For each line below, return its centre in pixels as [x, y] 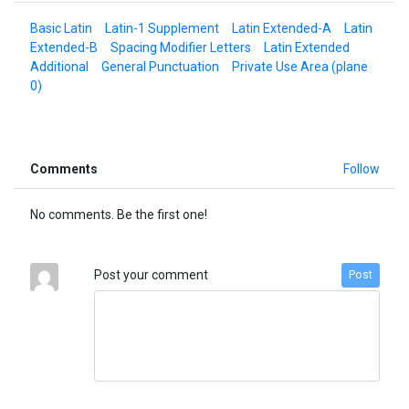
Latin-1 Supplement [162, 28]
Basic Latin [61, 28]
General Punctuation [160, 66]
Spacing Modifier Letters [180, 47]
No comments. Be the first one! [118, 214]
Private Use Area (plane [299, 66]
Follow [361, 168]
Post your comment [151, 274]
